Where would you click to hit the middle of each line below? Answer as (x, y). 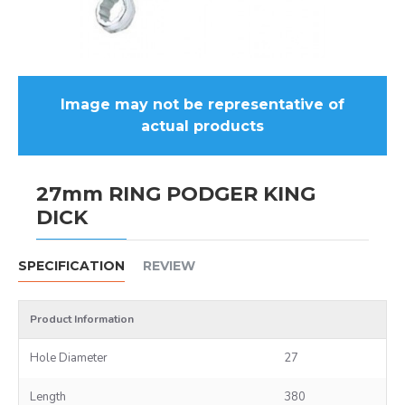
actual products (202, 126)
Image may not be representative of (202, 104)
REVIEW (169, 266)
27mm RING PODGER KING (176, 194)
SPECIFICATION (71, 266)
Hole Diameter (69, 358)
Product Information (82, 319)
